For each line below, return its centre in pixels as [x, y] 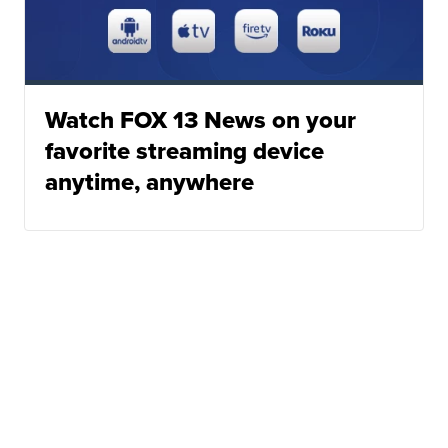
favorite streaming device [185, 151]
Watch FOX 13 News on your [201, 120]
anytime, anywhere [150, 182]
